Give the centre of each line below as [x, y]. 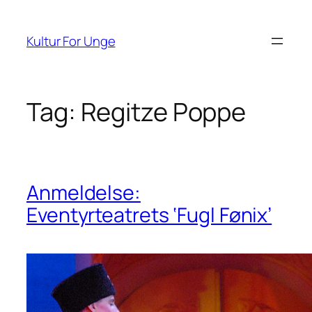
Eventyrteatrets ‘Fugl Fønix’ [149, 214]
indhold [27, 48]
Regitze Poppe [163, 112]
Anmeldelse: [84, 192]
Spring [24, 13]
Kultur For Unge [71, 41]
